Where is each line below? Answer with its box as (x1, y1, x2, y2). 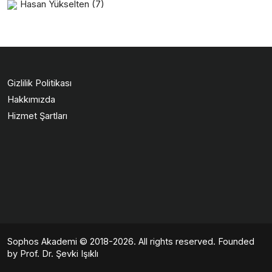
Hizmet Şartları (7, 110, 67, 121)
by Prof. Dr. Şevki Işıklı (7, 248, 98, 259)
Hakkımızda (7, 94, 55, 105)
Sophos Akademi (7, 236, 77, 247)
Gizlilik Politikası (7, 78, 72, 89)
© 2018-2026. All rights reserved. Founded (77, 236, 254, 247)
